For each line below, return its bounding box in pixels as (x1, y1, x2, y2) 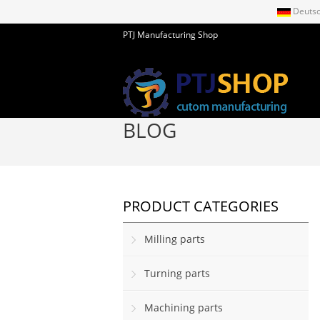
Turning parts (144, 266, 210, 280)
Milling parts (144, 232, 205, 246)
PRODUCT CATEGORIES (123, 196, 279, 216)
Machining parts (144, 301, 223, 314)
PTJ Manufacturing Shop (123, 29, 218, 41)
